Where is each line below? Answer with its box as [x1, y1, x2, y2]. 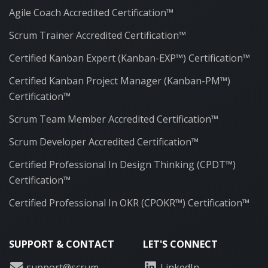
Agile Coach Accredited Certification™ [9, 5, 173, 19]
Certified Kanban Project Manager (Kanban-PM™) [9, 74, 230, 87]
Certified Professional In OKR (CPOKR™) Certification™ [9, 196, 249, 209]
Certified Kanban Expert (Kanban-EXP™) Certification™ [9, 51, 250, 65]
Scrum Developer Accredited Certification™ [9, 135, 199, 148]
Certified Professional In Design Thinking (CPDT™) [9, 157, 236, 171]
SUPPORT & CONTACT [9, 237, 114, 251]
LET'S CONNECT [143, 237, 218, 251]
